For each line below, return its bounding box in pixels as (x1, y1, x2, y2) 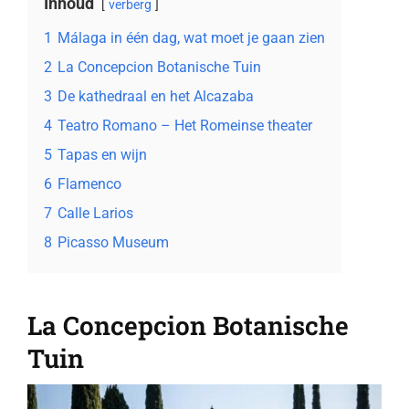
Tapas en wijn (57, 145, 147, 163)
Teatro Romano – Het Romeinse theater (57, 116, 312, 134)
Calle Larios (57, 204, 133, 222)
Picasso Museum (57, 233, 169, 251)
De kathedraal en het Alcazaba (57, 87, 254, 105)
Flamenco (57, 174, 121, 193)
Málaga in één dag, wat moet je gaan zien (57, 28, 325, 47)
